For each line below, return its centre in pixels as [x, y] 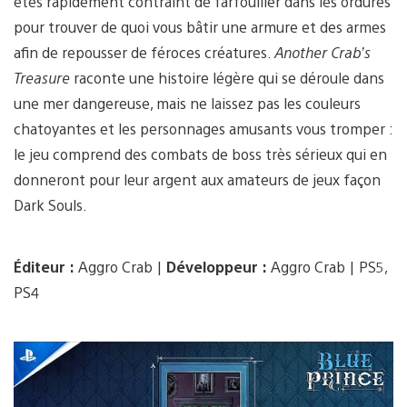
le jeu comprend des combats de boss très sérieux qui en [200, 154]
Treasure [42, 77]
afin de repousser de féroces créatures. [144, 52]
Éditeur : [44, 266]
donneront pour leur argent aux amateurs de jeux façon [197, 179]
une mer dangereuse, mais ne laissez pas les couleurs [187, 103]
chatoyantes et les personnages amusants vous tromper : [203, 128]
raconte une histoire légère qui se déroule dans [227, 77]
